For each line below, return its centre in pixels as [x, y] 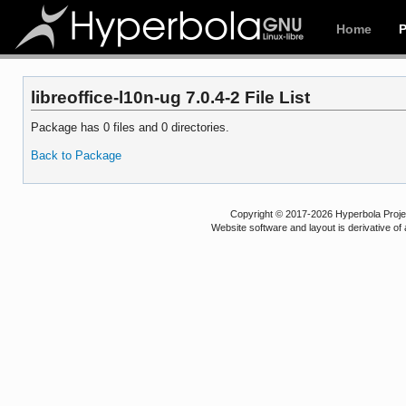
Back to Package [76, 155]
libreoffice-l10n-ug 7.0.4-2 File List [170, 97]
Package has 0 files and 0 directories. [130, 127]
